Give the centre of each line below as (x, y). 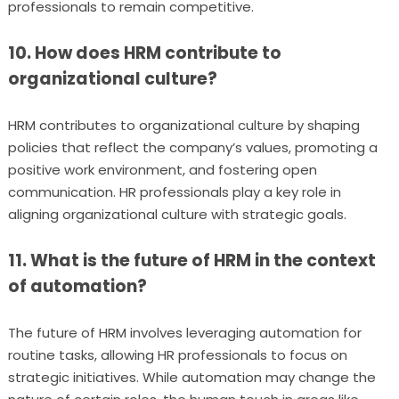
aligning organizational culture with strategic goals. (177, 214)
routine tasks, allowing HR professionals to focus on (177, 355)
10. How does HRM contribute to (144, 53)
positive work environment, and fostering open (162, 170)
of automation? (77, 286)
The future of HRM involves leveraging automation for (184, 333)
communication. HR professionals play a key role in (174, 192)
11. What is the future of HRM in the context (191, 261)
